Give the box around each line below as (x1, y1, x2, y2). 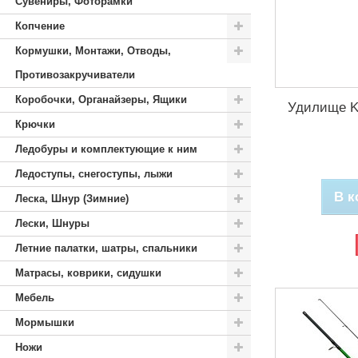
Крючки (15, 118, 55, 130)
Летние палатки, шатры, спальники (15, 242, 197, 254)
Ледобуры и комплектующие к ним (15, 143, 197, 155)
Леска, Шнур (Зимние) (15, 193, 129, 205)
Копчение (15, 20, 65, 32)
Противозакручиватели (15, 69, 135, 81)
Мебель (15, 292, 54, 304)
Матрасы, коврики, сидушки (15, 267, 161, 279)
